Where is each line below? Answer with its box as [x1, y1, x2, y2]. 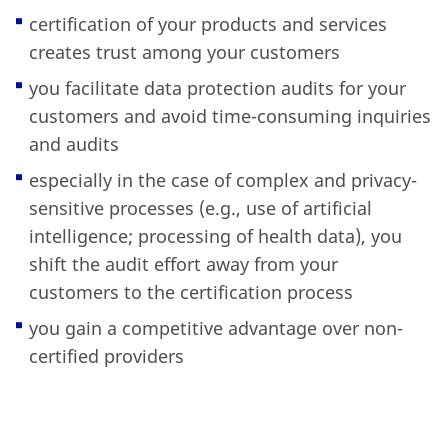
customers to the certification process [28, 280, 353, 305]
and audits [28, 132, 119, 157]
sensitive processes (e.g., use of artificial [28, 196, 372, 221]
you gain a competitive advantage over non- [28, 316, 403, 341]
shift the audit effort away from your [28, 252, 338, 277]
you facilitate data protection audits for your [28, 76, 406, 101]
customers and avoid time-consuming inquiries [28, 104, 431, 129]
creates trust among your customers [28, 40, 340, 65]
